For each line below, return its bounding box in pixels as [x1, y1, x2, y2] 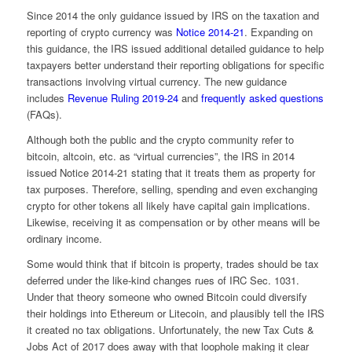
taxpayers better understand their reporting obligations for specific [26, 57, 324, 72]
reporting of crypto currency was [26, 24, 176, 39]
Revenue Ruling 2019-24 [67, 90, 181, 105]
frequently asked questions [200, 90, 324, 105]
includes [26, 90, 68, 105]
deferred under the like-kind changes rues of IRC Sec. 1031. [26, 272, 302, 288]
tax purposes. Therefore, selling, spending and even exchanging [26, 181, 317, 196]
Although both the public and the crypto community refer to [26, 131, 294, 147]
